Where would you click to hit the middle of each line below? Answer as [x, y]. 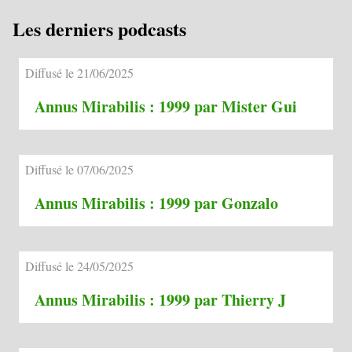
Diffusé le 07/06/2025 [79, 169]
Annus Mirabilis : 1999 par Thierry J [160, 299]
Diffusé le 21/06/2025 [79, 72]
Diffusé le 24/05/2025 [79, 266]
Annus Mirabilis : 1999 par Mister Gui [166, 106]
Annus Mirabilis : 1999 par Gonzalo [156, 203]
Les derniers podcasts [99, 28]
